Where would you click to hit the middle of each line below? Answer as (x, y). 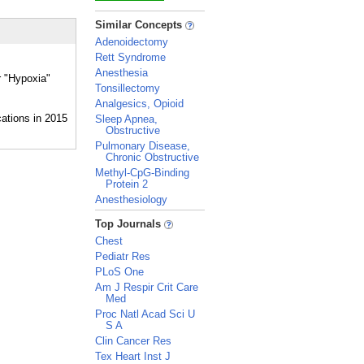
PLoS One (119, 272)
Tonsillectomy (128, 88)
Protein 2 (127, 184)
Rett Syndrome (130, 57)
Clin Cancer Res (133, 341)
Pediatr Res (123, 256)
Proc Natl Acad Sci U (145, 314)
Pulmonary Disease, (143, 146)
